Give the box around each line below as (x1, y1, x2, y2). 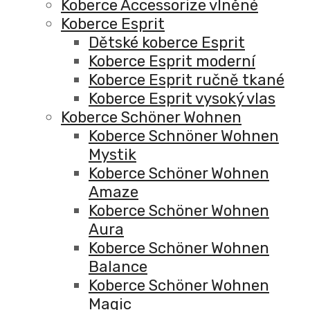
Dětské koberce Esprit (89, 33, 245, 53)
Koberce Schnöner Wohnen (89, 127, 279, 146)
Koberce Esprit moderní (89, 52, 255, 71)
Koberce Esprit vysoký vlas (89, 89, 275, 109)
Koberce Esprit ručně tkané (89, 71, 284, 90)
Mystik (89, 145, 136, 165)
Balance (89, 257, 147, 277)
